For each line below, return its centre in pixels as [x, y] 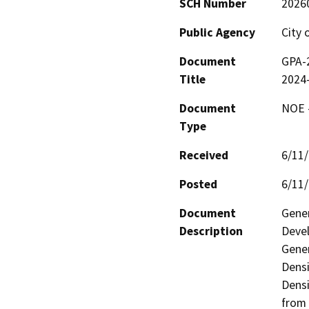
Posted [198, 184]
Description [211, 231]
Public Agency [217, 32]
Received [204, 155]
